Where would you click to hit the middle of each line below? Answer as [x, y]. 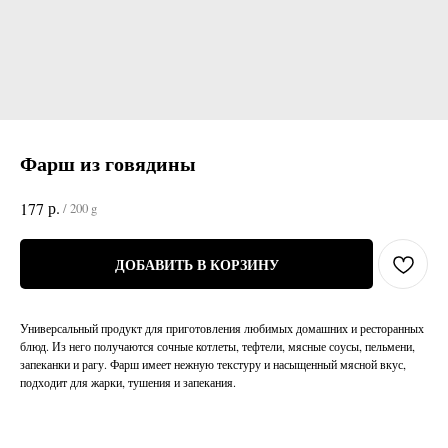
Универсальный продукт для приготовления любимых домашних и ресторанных [222, 328]
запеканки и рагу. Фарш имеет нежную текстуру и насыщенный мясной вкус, [213, 364]
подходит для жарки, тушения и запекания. [128, 382]
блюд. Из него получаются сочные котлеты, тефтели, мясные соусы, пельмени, [217, 346]
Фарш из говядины [108, 163]
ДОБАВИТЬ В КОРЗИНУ [196, 264]
